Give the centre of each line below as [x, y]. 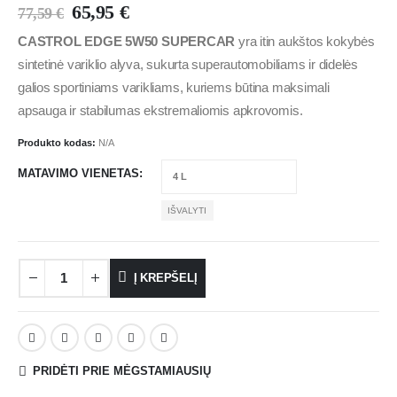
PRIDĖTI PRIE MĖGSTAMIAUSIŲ [121, 371]
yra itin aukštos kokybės [305, 41]
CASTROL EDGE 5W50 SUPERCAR [127, 41]
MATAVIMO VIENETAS [78, 174]
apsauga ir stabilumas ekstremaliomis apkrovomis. [160, 110]
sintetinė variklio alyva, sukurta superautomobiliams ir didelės [188, 64]
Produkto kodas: [58, 143]
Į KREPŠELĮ [165, 277]
